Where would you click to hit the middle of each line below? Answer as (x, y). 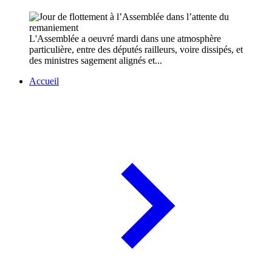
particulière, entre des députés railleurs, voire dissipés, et (136, 50)
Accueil (44, 81)
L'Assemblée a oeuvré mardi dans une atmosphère (125, 39)
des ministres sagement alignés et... (96, 61)
